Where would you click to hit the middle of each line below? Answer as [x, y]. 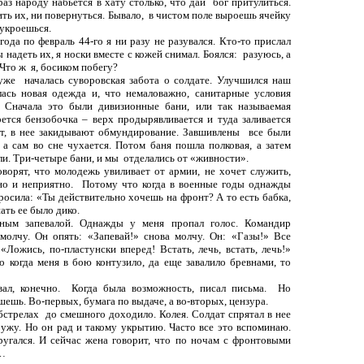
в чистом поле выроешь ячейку [220, 15]
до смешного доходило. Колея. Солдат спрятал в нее [169, 314]
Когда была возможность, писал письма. [172, 288]
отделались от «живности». [186, 158]
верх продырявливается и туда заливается [192, 119]
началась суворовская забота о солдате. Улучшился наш [158, 80]
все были [270, 132]
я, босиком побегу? [74, 67]
